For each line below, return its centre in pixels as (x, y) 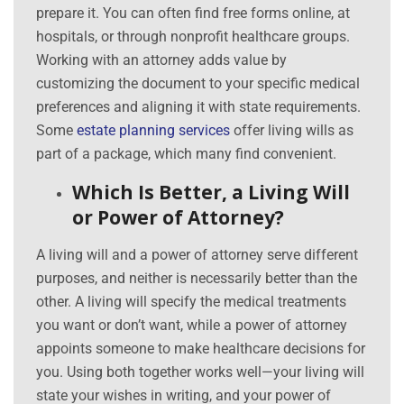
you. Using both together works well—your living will (200, 372)
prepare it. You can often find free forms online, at (193, 14)
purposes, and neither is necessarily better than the (197, 279)
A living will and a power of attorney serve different (197, 255)
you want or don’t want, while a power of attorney (192, 326)
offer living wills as (292, 131)
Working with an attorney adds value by (161, 60)
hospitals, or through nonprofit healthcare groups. (193, 37)
